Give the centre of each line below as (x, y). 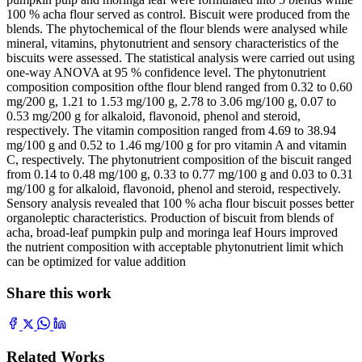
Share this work (59, 293)
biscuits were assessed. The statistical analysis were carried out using (181, 57)
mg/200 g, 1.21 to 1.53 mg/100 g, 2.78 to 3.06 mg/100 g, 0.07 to (171, 101)
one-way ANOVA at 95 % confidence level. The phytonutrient (166, 72)
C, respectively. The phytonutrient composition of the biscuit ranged (179, 159)
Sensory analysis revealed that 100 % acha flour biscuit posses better (180, 203)
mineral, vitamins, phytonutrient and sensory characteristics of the (173, 43)
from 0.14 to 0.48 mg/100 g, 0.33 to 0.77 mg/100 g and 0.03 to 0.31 (180, 174)
